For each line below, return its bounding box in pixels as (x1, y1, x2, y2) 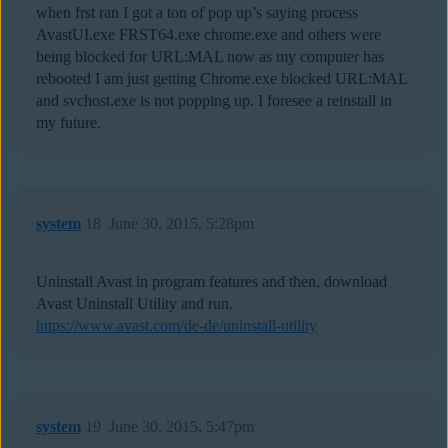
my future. (36, 114, 101, 132)
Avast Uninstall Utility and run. (36, 295, 233, 313)
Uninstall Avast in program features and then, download (36, 273, 387, 291)
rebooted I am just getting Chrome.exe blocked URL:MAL (36, 70, 407, 88)
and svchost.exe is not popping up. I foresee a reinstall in (36, 92, 392, 110)
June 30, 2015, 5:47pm (109, 418, 254, 436)
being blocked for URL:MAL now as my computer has (36, 48, 384, 66)
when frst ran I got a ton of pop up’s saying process (36, 4, 358, 22)
